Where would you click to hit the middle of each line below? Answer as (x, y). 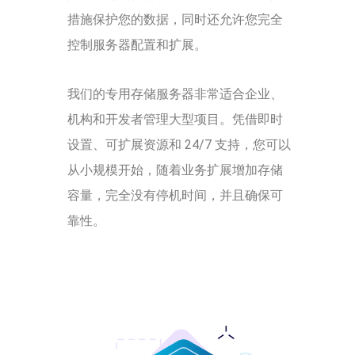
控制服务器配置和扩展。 (137, 44)
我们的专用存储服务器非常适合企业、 (175, 94)
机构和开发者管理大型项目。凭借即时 (175, 119)
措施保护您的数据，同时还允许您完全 (175, 19)
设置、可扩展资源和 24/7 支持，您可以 (179, 144)
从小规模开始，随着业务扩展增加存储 (175, 170)
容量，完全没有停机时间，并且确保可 (175, 195)
